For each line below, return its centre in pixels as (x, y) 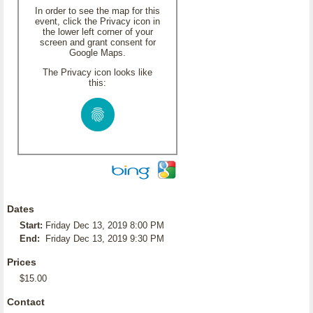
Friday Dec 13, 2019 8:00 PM (105, 225)
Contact (26, 302)
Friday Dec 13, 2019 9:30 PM (105, 239)
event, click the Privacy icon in (97, 21)
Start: (31, 225)
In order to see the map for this (97, 11)
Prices (22, 262)
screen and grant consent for (97, 42)
